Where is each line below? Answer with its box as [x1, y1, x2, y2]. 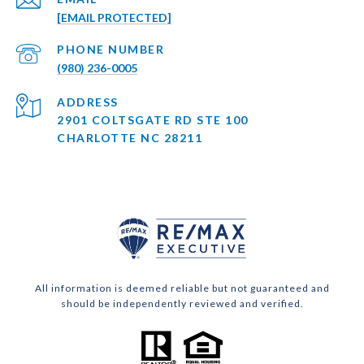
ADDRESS [57, 94, 119, 109]
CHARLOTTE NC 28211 [57, 130, 202, 145]
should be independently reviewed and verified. [60, 297, 304, 310]
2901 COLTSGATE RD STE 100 [57, 112, 249, 127]
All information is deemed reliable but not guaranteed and [34, 281, 330, 294]
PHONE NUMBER [57, 41, 164, 56]
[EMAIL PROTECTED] [57, 10, 171, 24]
